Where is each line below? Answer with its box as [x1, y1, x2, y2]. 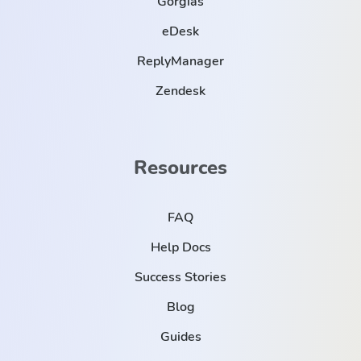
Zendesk [156, 81, 205, 100]
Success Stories [135, 268, 226, 286]
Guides [160, 327, 201, 346]
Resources [134, 154, 227, 180]
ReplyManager [137, 52, 224, 70]
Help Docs [150, 238, 211, 256]
